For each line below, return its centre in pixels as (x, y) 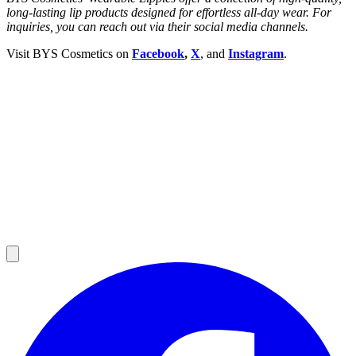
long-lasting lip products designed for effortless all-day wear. (159, 12)
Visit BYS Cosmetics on (69, 53)
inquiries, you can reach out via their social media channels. (157, 26)
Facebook (158, 53)
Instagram (256, 53)
